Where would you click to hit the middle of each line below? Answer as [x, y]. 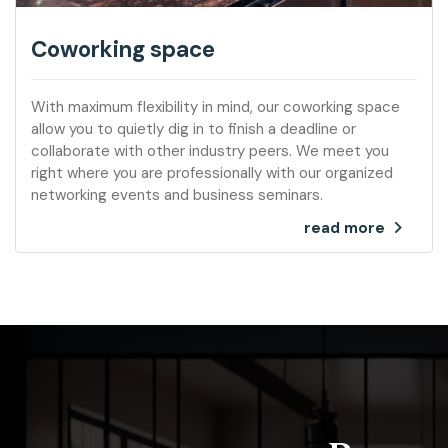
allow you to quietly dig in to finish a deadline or [193, 128]
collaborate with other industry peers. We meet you [210, 150]
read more [344, 227]
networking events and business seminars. [177, 194]
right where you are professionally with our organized [212, 172]
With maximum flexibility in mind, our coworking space [215, 106]
